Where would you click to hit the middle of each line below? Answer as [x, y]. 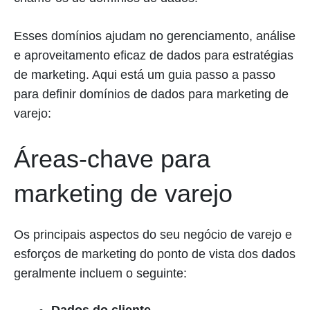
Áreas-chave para [112, 159]
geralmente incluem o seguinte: [100, 273]
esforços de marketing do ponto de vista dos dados [155, 254]
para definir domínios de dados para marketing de [151, 94]
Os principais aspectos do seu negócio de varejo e [153, 235]
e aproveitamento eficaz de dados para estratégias [154, 55]
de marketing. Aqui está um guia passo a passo [145, 75]
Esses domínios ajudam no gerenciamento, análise [155, 36]
